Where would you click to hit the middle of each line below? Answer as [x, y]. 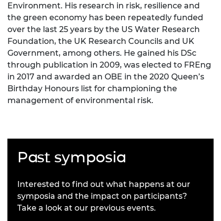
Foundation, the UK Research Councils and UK [101, 41]
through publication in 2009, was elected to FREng [109, 65]
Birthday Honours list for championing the [92, 89]
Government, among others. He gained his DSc [102, 53]
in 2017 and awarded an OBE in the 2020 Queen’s [106, 77]
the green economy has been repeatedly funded [105, 18]
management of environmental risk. [80, 101]
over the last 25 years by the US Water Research [104, 30]
